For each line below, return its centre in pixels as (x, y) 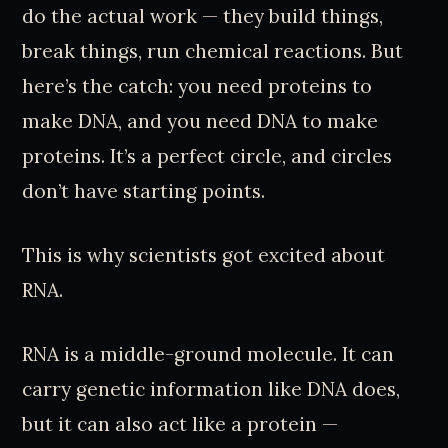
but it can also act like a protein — (180, 423)
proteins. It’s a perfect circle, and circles (207, 156)
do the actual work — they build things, (203, 16)
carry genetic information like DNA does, (211, 388)
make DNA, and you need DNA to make (200, 121)
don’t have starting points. (144, 191)
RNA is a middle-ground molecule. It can (208, 353)
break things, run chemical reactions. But (213, 51)
